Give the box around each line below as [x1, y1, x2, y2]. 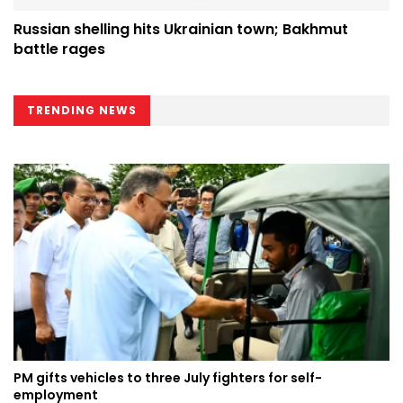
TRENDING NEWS [27, 102, 137, 118]
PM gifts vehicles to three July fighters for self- [13, 369, 322, 388]
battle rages [13, 38, 105, 59]
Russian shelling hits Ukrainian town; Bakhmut [13, 18, 348, 40]
